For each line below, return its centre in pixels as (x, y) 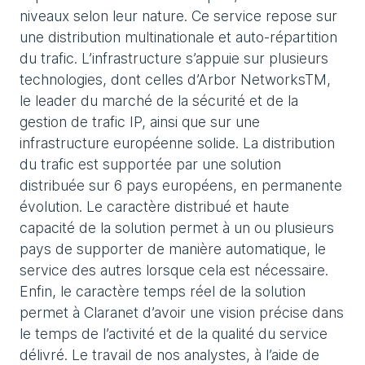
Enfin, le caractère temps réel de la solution (163, 291)
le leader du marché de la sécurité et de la (159, 101)
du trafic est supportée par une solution (150, 164)
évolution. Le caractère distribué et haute (154, 207)
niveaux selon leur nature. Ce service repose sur (178, 16)
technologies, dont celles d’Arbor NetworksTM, (175, 79)
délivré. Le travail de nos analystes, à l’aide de (169, 355)
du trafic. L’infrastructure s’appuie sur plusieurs (174, 58)
